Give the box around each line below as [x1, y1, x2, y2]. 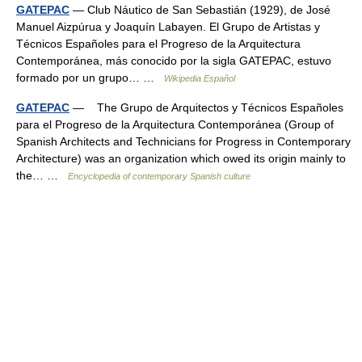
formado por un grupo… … [16, 71, 164, 84]
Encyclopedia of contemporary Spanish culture [68, 171, 250, 181]
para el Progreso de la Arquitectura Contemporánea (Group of [16, 118, 334, 131]
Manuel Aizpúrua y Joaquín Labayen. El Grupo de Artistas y [16, 20, 320, 33]
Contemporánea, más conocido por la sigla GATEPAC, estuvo [16, 54, 331, 67]
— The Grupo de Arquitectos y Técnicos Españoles [69, 101, 343, 114]
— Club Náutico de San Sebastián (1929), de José [69, 3, 330, 16]
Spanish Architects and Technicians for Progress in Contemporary [16, 135, 351, 148]
